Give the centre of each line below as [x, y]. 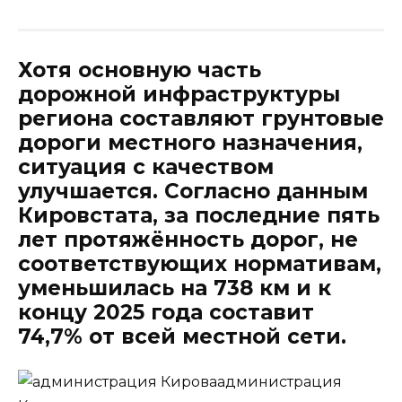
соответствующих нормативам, [200, 263]
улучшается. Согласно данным [193, 191]
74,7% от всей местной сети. [182, 336]
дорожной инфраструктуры [179, 94]
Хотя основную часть [140, 70]
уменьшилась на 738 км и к [175, 288]
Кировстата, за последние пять [199, 215]
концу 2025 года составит [166, 312]
